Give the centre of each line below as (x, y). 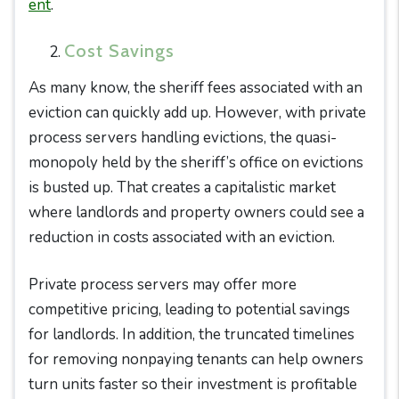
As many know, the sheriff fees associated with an (195, 88)
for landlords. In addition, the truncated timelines (191, 334)
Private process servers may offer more (163, 285)
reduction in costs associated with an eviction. (182, 237)
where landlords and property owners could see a (196, 212)
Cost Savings (119, 51)
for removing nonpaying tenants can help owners (196, 359)
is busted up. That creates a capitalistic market (182, 187)
